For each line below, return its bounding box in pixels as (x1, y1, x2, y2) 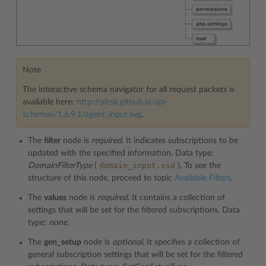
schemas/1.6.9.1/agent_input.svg (23, 110, 141, 119)
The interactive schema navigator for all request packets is (23, 85, 235, 94)
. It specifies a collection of (142, 238, 240, 247)
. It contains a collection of (128, 194, 225, 202)
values (44, 194, 66, 202)
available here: (23, 98, 77, 107)
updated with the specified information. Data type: (28, 149, 214, 158)
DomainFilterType (28, 161, 92, 170)
